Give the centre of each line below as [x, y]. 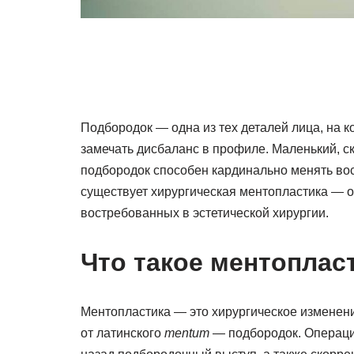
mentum [187, 333]
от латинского [122, 333]
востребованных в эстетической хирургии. [205, 213]
